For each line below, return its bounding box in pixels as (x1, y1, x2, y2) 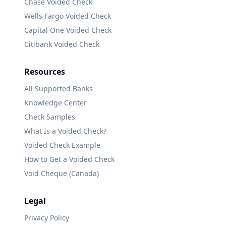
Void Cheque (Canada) (24, 168, 99, 178)
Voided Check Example (24, 140, 100, 150)
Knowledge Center (24, 98, 87, 107)
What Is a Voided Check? (24, 126, 106, 136)
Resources (24, 66, 65, 77)
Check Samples (24, 112, 75, 122)
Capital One (24, 25, 64, 35)
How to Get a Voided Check (24, 154, 115, 164)
